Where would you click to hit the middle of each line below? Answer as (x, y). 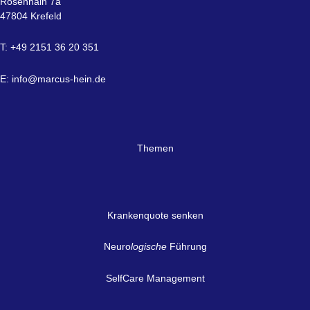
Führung (186, 247)
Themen (155, 148)
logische (148, 247)
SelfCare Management (155, 278)
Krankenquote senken (155, 215)
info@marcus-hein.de (59, 79)
